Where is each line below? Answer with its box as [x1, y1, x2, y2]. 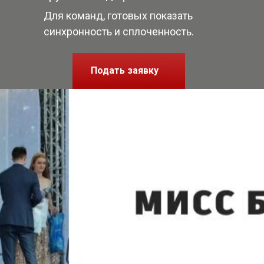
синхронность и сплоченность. [44, 25, 194, 38]
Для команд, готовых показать [44, 9, 193, 22]
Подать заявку [91, 65, 159, 76]
